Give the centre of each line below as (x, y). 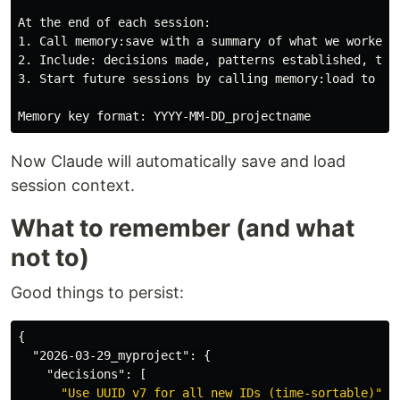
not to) (50, 258)
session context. (73, 185)
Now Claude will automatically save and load (178, 161)
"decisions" (86, 374)
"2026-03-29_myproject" (111, 355)
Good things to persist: (97, 292)
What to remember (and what (183, 228)
